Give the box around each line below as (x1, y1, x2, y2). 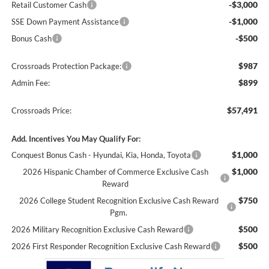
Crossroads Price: (11, 106, 71, 116)
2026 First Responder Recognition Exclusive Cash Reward (11, 241, 210, 252)
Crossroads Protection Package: (11, 61, 121, 71)
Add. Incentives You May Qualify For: (11, 134, 141, 144)
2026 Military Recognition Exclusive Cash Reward (11, 225, 183, 235)
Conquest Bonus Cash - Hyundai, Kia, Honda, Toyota (11, 150, 191, 160)
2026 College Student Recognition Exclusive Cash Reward (19, 196, 219, 206)
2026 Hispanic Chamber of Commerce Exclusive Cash (22, 167, 208, 177)
